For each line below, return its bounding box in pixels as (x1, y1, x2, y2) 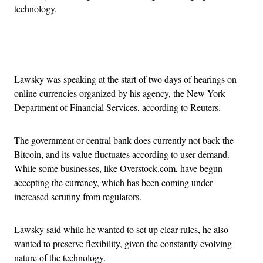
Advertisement (130, 43, 184, 56)
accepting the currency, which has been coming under (14, 176, 213, 189)
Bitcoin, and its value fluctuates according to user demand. (14, 148, 230, 161)
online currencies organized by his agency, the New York (14, 87, 225, 100)
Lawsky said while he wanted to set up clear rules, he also (14, 223, 228, 236)
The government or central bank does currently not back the (14, 134, 234, 147)
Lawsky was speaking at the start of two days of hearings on (14, 73, 237, 86)
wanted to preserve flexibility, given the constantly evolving (14, 237, 232, 250)
